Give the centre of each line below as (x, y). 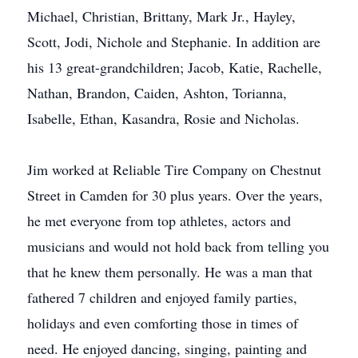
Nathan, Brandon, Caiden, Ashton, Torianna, (157, 93)
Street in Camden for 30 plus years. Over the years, (175, 195)
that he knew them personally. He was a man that (170, 272)
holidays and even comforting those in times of (163, 323)
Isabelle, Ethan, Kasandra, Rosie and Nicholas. (163, 118)
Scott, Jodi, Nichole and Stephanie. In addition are (174, 42)
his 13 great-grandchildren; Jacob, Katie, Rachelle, (175, 67)
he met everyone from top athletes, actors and (159, 221)
